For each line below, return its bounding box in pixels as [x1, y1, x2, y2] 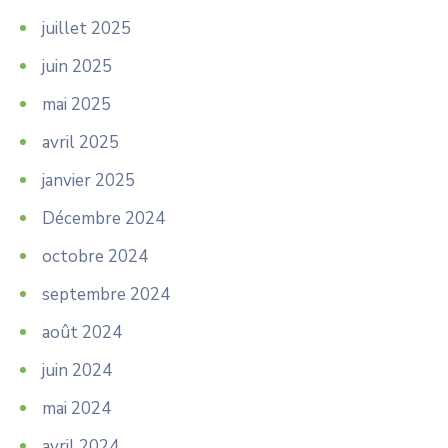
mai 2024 [42, 396, 111, 420]
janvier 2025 [42, 168, 135, 192]
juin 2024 [42, 358, 112, 382]
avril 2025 [42, 130, 119, 154]
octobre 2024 [42, 244, 148, 268]
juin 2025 [42, 54, 112, 78]
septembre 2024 [42, 282, 170, 306]
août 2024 [42, 320, 122, 344]
